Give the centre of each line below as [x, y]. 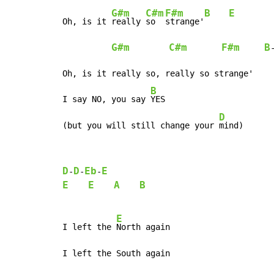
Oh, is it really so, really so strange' [158, 73]
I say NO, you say [106, 99]
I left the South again [116, 253]
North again [143, 227]
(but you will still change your [141, 125]
